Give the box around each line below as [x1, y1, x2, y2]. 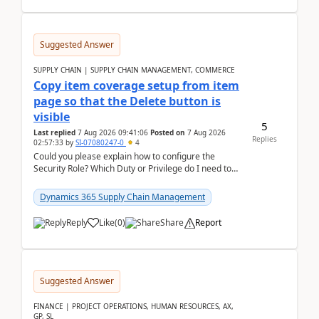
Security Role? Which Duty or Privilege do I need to [33, 162, 231, 174]
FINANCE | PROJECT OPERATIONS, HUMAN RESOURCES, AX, [33, 301, 234, 311]
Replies [251, 133, 277, 144]
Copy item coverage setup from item [33, 78, 239, 93]
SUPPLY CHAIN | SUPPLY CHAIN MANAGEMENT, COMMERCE [33, 65, 235, 75]
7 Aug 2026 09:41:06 [78, 127, 148, 137]
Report [195, 216, 221, 229]
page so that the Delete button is [33, 93, 221, 109]
